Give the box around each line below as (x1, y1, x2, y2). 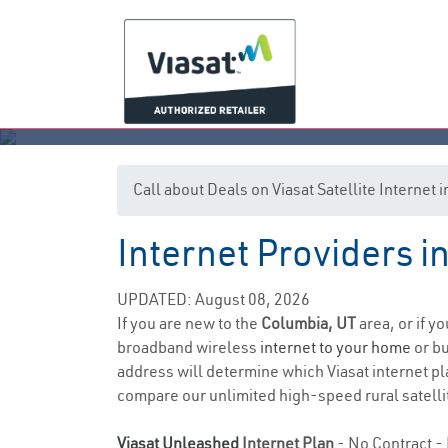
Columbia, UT (261, 313, 359, 333)
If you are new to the (117, 313, 261, 333)
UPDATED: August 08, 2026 (117, 289, 310, 309)
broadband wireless (117, 337, 260, 357)
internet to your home (260, 337, 411, 357)
